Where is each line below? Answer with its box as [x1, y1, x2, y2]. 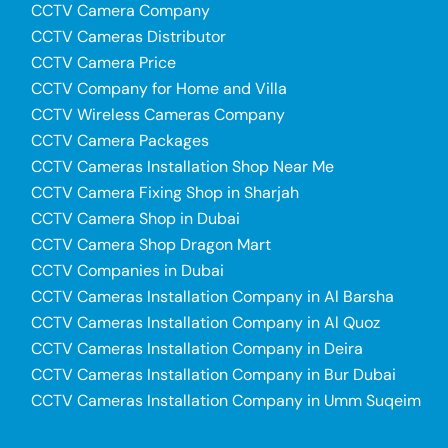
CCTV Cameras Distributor [30, 25, 226, 47]
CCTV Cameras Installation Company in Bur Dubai [30, 363, 396, 385]
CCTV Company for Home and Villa [30, 77, 287, 99]
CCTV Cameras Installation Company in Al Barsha [30, 285, 394, 307]
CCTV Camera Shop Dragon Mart [30, 233, 271, 255]
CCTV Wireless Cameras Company [30, 103, 285, 125]
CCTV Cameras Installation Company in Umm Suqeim [30, 389, 421, 411]
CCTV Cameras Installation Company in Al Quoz [30, 311, 380, 333]
